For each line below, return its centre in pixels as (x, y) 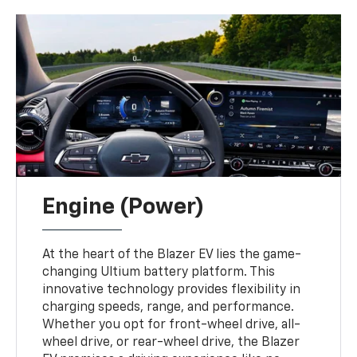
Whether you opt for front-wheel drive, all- (172, 325)
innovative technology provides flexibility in (172, 290)
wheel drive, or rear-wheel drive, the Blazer (171, 342)
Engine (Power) (124, 207)
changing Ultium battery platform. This (159, 272)
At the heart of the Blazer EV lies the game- (172, 255)
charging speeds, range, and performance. (169, 307)
